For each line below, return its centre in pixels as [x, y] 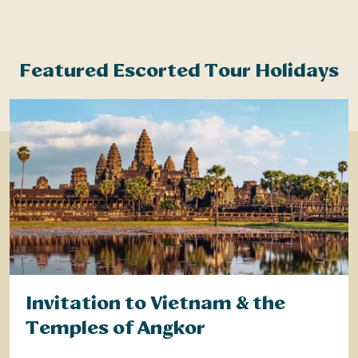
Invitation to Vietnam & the [155, 302]
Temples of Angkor [115, 327]
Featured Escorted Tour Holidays [179, 70]
